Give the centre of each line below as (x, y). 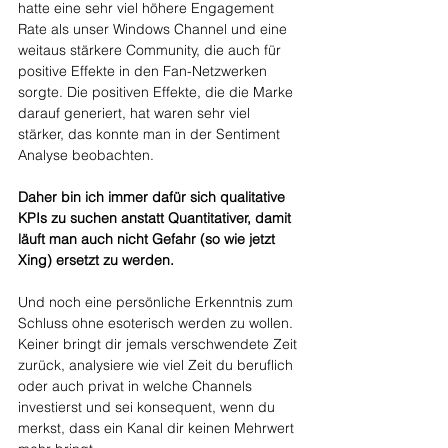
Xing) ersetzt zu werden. (96, 260)
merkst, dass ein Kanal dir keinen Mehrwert (158, 428)
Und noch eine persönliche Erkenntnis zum (157, 302)
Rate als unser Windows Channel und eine (154, 29)
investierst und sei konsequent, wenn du (148, 407)
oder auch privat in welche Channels (137, 386)
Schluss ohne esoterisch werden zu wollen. (157, 323)
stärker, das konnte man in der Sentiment (151, 134)
